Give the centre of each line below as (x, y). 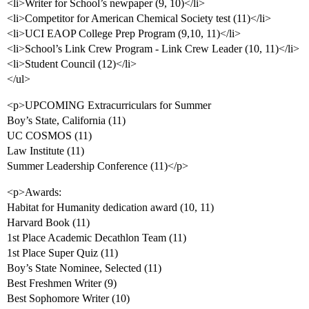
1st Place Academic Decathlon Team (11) (97, 238)
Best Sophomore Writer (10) (68, 298)
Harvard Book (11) (48, 222)
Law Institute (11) (46, 151)
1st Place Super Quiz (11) (62, 253)
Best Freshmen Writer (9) (62, 283)
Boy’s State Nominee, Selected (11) (84, 268)
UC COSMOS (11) (49, 136)
